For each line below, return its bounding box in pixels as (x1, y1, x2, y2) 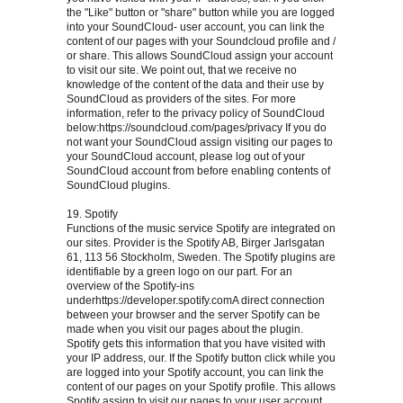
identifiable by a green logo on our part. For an (67, 265, 292, 279)
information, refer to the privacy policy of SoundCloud (67, 107, 325, 121)
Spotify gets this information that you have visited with (67, 337, 326, 351)
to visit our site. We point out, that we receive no (67, 64, 297, 77)
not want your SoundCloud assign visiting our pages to (67, 136, 333, 149)
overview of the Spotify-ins (67, 280, 194, 293)
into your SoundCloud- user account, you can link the (67, 21, 325, 34)
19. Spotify (67, 208, 118, 221)
